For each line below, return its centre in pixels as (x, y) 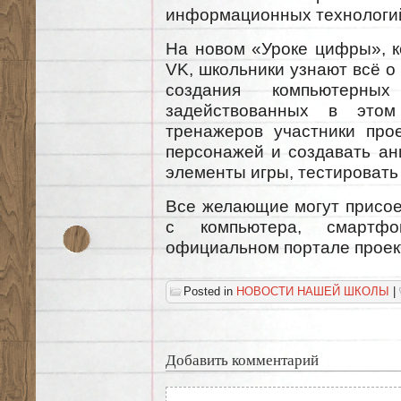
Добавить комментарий (242, 359)
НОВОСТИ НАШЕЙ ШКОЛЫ (313, 291)
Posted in (210, 291)
